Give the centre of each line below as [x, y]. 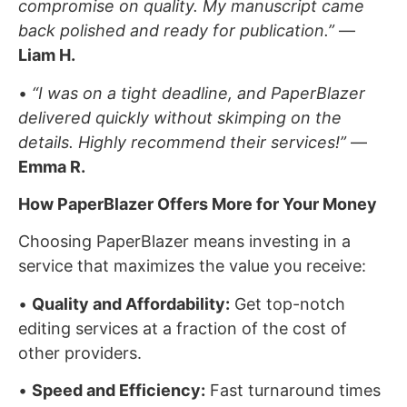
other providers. [80, 352]
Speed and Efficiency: [119, 391]
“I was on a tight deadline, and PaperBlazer [199, 93]
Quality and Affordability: [131, 303]
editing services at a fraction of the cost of [183, 328]
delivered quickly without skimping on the [180, 117]
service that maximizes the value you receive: [192, 266]
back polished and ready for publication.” [176, 31]
